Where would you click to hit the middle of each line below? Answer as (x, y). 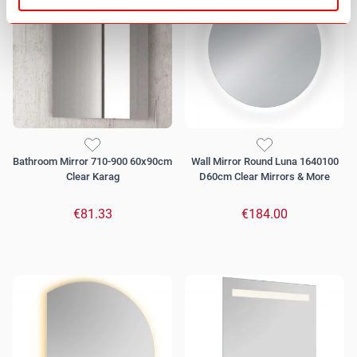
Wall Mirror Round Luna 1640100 (265, 162)
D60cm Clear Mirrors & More (265, 177)
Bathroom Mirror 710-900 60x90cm (92, 162)
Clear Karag (92, 177)
